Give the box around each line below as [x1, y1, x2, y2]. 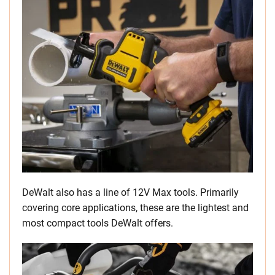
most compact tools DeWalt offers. [22, 217, 173, 229]
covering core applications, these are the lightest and [22, 202, 249, 214]
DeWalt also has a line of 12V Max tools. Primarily [22, 187, 239, 198]
